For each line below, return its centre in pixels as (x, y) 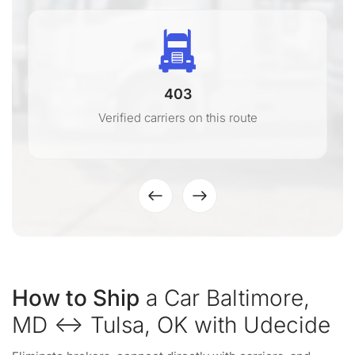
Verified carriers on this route (177, 118)
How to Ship (76, 298)
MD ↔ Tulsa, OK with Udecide (171, 325)
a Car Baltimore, (225, 298)
